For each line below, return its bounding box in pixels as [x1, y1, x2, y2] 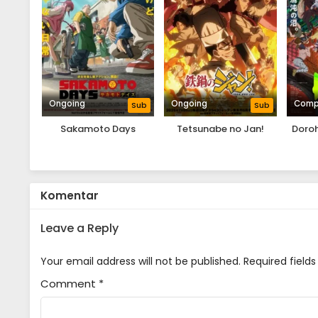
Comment [40, 276, 99, 292]
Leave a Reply [40, 220, 119, 237]
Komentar [40, 188, 99, 204]
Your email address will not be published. [40, 254, 241, 269]
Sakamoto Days [60, 122, 136, 136]
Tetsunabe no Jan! [177, 122, 265, 136]
